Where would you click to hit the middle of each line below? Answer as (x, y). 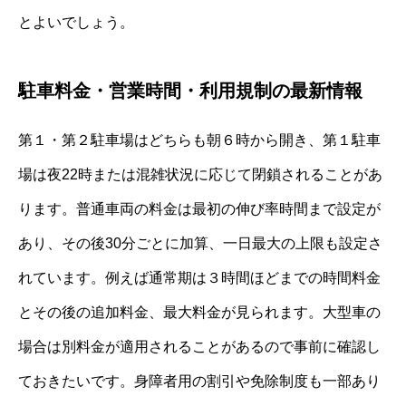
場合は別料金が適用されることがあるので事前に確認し (199, 346)
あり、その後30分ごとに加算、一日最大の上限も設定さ (200, 243)
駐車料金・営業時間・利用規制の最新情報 (190, 90)
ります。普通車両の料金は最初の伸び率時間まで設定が (199, 208)
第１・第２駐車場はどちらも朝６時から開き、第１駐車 (199, 140)
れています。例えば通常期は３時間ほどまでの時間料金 (199, 277)
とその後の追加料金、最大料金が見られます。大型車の (199, 312)
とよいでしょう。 (76, 22)
